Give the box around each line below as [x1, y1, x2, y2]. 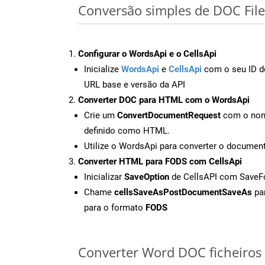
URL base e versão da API [84, 79, 185, 90]
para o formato [84, 202, 146, 213]
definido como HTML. [84, 125, 170, 136]
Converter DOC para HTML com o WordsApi [78, 94, 250, 105]
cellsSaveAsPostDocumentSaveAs [114, 186, 252, 198]
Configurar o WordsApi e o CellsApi [78, 48, 216, 59]
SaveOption [124, 171, 169, 182]
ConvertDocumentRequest [117, 109, 221, 121]
